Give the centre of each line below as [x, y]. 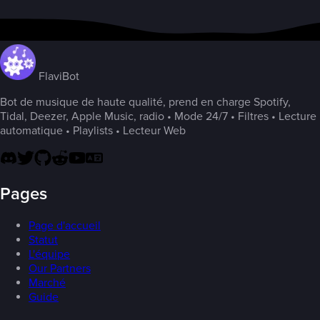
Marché [47, 283]
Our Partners [60, 269]
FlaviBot [57, 76]
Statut [43, 240]
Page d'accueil [65, 226]
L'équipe [49, 255]
